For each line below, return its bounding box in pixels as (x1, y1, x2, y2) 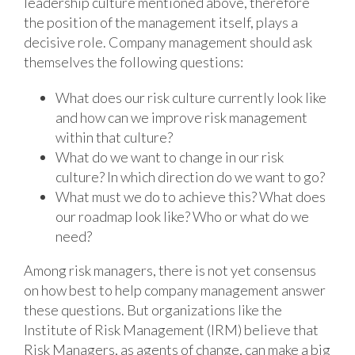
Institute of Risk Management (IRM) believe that (23, 320, 319, 338)
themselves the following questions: (23, 52, 243, 71)
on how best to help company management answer (23, 281, 326, 299)
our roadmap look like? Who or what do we (55, 207, 309, 225)
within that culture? (55, 128, 173, 146)
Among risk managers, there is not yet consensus (23, 261, 316, 279)
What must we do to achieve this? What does (55, 187, 326, 205)
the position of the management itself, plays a (23, 13, 298, 31)
